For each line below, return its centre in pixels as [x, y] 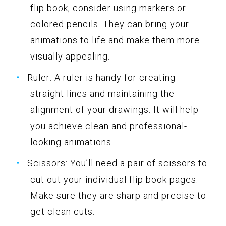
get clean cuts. [63, 211]
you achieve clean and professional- [109, 126]
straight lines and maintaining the [102, 93]
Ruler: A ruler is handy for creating [101, 77]
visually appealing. [70, 56]
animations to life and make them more [115, 40]
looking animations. [72, 142]
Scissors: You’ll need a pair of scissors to [117, 163]
